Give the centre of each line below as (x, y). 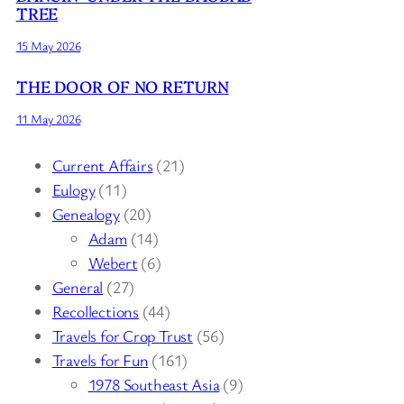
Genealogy (86, 214)
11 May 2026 (48, 119)
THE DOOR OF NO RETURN (122, 87)
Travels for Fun (100, 360)
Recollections (95, 312)
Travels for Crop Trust (122, 336)
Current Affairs (102, 165)
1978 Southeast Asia (154, 385)
